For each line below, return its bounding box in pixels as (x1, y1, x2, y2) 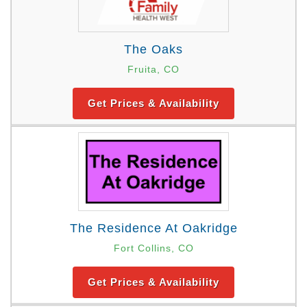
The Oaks (124, 42, 183, 57)
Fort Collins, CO (113, 242, 194, 254)
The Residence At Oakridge (69, 221, 238, 235)
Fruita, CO (127, 64, 180, 75)
